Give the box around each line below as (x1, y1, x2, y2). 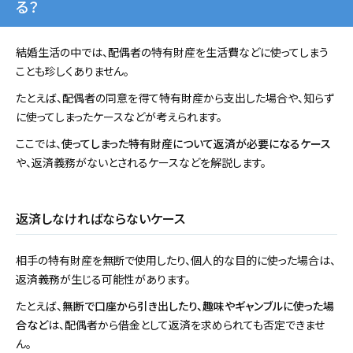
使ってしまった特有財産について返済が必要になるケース (61, 136, 331, 152)
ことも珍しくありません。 (16, 63, 129, 80)
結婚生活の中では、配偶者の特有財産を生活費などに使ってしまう (16, 44, 329, 61)
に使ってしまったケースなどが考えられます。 (16, 109, 222, 125)
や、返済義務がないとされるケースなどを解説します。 (16, 154, 266, 171)
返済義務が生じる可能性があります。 (16, 271, 191, 288)
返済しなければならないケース (16, 209, 185, 229)
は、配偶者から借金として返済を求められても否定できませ (48, 317, 325, 333)
